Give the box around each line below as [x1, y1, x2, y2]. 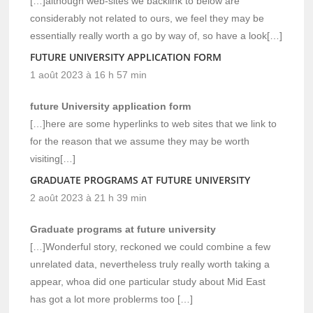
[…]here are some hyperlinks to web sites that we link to [30, 118, 277, 130]
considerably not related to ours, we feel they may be [30, 13, 265, 24]
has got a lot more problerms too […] [30, 293, 194, 305]
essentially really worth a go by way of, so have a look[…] [30, 30, 283, 42]
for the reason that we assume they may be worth [30, 136, 250, 147]
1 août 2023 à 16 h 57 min [30, 69, 147, 81]
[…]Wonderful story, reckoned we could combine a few [30, 241, 271, 253]
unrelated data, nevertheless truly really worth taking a [30, 259, 270, 270]
